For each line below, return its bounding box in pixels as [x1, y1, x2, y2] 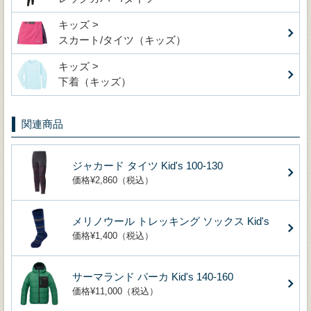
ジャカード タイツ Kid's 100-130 [72, 159, 223, 171]
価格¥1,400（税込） [72, 230, 153, 241]
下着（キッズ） [58, 75, 131, 87]
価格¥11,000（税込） [72, 285, 158, 296]
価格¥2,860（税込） [72, 174, 153, 185]
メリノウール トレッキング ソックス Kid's [72, 215, 269, 227]
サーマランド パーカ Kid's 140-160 [72, 270, 233, 283]
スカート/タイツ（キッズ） [58, 33, 186, 46]
